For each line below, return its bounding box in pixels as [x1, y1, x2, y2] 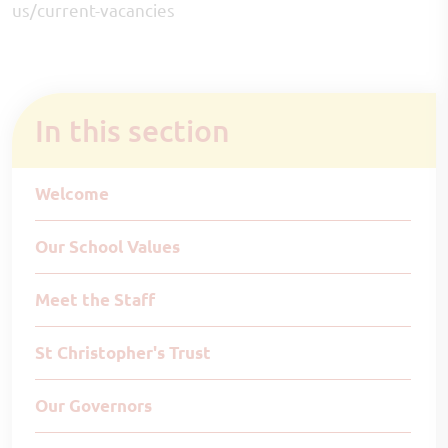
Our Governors [35, 395, 152, 416]
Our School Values [35, 236, 180, 257]
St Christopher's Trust [35, 342, 211, 363]
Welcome [35, 183, 109, 204]
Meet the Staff [35, 289, 155, 310]
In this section [44, 111, 230, 149]
